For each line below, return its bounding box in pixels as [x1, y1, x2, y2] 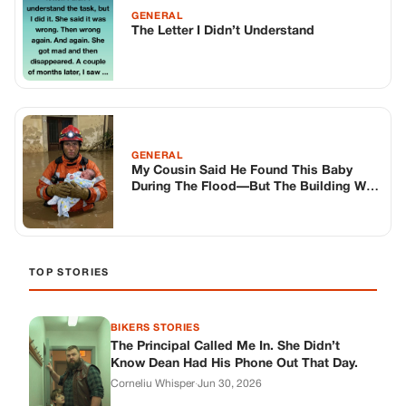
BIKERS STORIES [111, 324, 200, 333]
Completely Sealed [131, 197, 246, 209]
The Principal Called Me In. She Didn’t [111, 341, 340, 353]
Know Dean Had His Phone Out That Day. [111, 358, 358, 371]
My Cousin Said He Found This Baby [131, 164, 353, 177]
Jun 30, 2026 [198, 379, 262, 390]
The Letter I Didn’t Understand [131, 24, 314, 37]
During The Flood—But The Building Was [131, 180, 380, 193]
